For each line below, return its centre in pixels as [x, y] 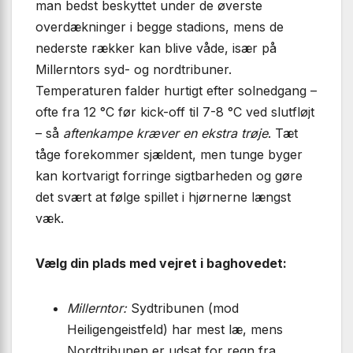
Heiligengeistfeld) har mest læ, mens [175, 329]
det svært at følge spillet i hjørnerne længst [163, 197]
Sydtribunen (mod [183, 308]
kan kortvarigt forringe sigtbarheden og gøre [169, 175]
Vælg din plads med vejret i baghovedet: [161, 263]
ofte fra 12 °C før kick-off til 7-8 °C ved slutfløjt [175, 111]
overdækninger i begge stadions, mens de [160, 26]
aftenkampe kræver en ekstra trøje [165, 133]
